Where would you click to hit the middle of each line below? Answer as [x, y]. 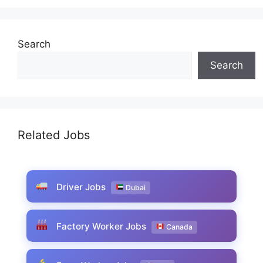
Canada [178, 227]
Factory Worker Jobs [101, 226]
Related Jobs [54, 135]
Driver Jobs [81, 187]
